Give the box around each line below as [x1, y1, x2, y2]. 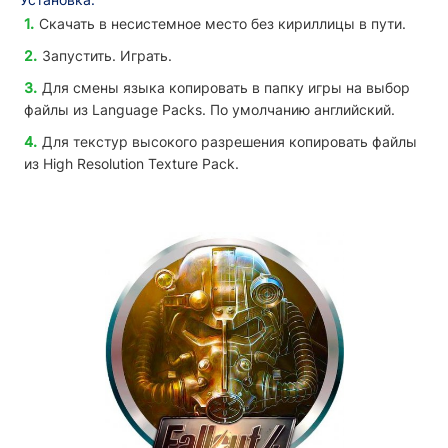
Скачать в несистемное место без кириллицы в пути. [39, 15, 406, 33]
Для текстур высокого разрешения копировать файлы [42, 133, 417, 151]
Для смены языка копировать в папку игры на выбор [42, 79, 410, 97]
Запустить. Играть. [42, 47, 172, 65]
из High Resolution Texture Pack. [24, 155, 239, 173]
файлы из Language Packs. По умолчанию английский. [24, 101, 395, 119]
